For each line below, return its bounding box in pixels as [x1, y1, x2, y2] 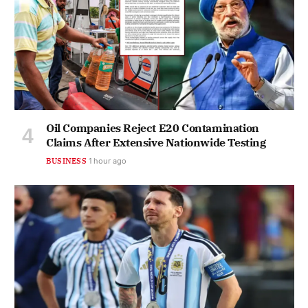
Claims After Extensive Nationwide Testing [46, 135, 266, 149]
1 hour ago [88, 155, 126, 166]
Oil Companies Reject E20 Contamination [46, 120, 259, 135]
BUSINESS [46, 155, 87, 166]
